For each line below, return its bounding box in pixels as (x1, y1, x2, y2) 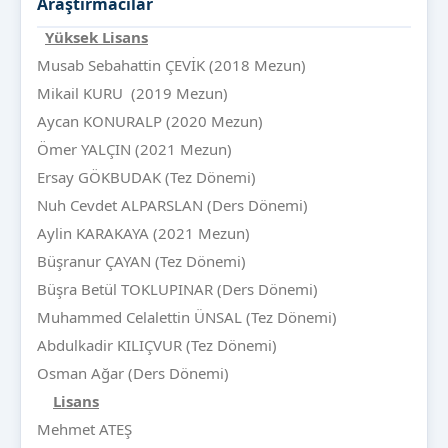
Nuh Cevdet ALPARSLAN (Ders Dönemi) (37, 194, 308, 215)
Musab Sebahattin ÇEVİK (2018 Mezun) (37, 54, 306, 75)
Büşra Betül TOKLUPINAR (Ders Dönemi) (37, 278, 318, 299)
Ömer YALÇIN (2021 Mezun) (37, 138, 232, 159)
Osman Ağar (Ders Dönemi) (37, 362, 229, 383)
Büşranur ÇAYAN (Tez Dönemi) (37, 250, 246, 271)
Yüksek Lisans (45, 26, 148, 47)
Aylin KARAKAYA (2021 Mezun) (37, 222, 250, 243)
